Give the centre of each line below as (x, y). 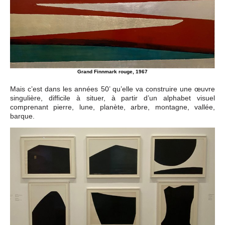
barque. (22, 116)
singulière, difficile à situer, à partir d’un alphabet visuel (113, 98)
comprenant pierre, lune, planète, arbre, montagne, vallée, (113, 107)
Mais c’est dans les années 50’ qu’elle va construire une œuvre (113, 89)
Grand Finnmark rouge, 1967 (113, 71)
